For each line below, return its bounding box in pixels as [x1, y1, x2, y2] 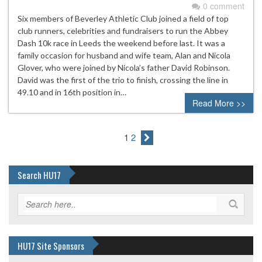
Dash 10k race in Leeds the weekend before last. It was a [18, 37, 225, 48]
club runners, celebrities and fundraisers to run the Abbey [18, 25, 228, 36]
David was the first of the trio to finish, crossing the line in [18, 74, 228, 85]
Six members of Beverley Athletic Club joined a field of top [18, 13, 229, 23]
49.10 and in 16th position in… [18, 87, 126, 97]
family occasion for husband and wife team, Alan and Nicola [18, 50, 230, 60]
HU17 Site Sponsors [18, 239, 84, 252]
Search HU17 [18, 168, 61, 181]
